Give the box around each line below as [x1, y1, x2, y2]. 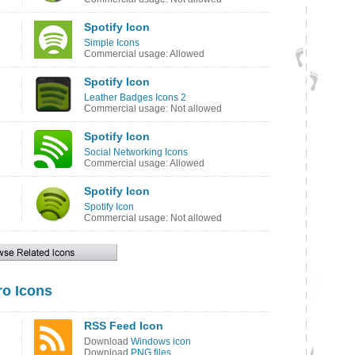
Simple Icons [84, 37, 139, 48]
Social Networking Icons [84, 147, 188, 158]
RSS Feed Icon [84, 319, 163, 332]
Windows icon [131, 336, 191, 347]
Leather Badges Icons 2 [84, 92, 186, 103]
